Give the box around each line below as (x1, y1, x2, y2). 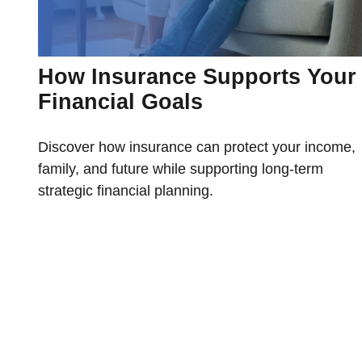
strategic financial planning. (37, 182, 213, 199)
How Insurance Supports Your (37, 64, 356, 89)
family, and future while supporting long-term (37, 160, 323, 177)
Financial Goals (37, 89, 203, 114)
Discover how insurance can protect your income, (37, 138, 356, 155)
